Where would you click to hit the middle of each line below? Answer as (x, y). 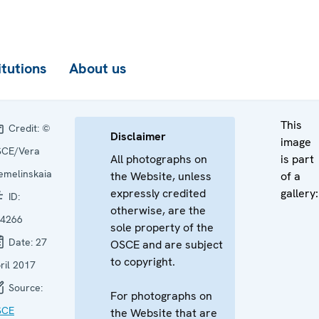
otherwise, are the (158, 210)
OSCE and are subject (167, 245)
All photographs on (159, 159)
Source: (24, 288)
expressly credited (158, 193)
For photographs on (161, 296)
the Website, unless (161, 176)
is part (297, 159)
